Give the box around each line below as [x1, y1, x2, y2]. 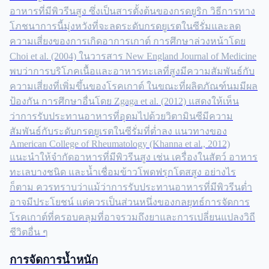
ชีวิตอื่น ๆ [10, 227, 48, 238]
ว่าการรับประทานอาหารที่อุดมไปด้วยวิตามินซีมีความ [10, 111, 233, 122]
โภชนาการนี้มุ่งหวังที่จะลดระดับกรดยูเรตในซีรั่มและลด [10, 21, 241, 32]
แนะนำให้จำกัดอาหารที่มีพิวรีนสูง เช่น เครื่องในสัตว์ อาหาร [10, 152, 258, 163]
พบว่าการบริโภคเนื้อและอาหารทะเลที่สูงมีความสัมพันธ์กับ [10, 66, 255, 77]
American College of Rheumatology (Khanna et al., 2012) [10, 139, 230, 150]
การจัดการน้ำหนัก [10, 253, 98, 266]
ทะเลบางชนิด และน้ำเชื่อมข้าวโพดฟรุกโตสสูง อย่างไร [10, 167, 236, 178]
